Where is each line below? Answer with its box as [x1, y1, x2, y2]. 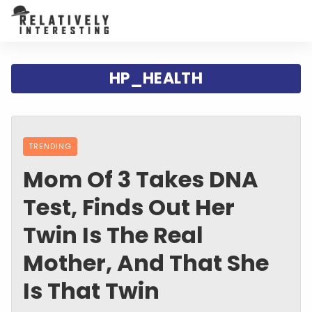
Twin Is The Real [23, 219, 203, 251]
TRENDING [29, 140, 72, 152]
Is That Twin [23, 274, 159, 306]
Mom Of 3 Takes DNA [23, 163, 258, 195]
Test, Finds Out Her [23, 191, 235, 223]
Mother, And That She [23, 247, 269, 279]
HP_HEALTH [109, 67, 203, 89]
